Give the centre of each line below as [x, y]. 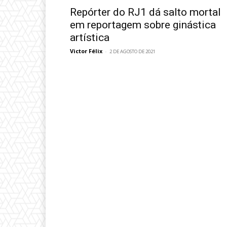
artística [90, 37]
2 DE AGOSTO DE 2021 [133, 51]
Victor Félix [86, 51]
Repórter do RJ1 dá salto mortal [145, 12]
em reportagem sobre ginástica [143, 25]
